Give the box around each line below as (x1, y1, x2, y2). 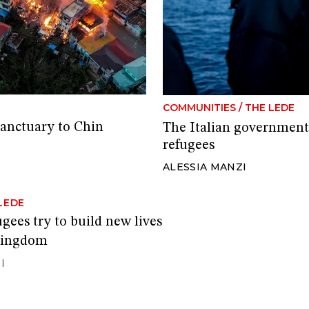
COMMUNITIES (163, 101, 236, 114)
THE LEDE (245, 101, 295, 114)
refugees (163, 138, 215, 152)
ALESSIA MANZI (163, 160, 247, 173)
